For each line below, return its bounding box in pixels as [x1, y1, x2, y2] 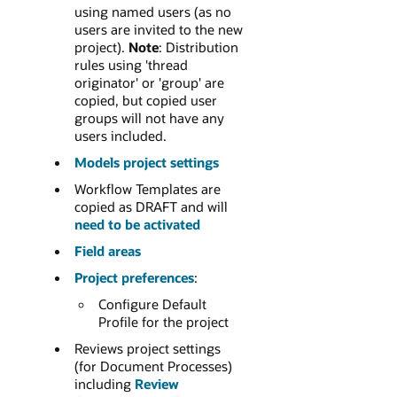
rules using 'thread [74, 56, 188, 74]
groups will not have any [74, 109, 224, 128]
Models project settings [74, 153, 219, 172]
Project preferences [74, 269, 194, 287]
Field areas [74, 242, 141, 261]
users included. [74, 127, 167, 145]
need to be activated [74, 215, 200, 234]
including [74, 375, 135, 393]
